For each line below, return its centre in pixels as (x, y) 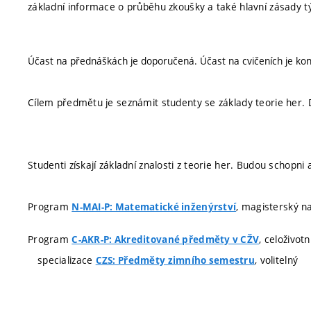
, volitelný (277, 260)
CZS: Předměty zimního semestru (175, 260)
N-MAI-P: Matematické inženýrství (154, 207)
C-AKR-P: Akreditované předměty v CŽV (166, 239)
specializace (67, 260)
